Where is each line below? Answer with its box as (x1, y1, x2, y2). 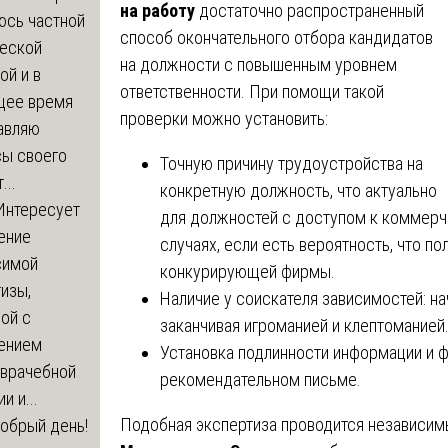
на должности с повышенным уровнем (119, 53, 397, 75)
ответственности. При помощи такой (119, 80, 384, 102)
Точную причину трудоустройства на (159, 152, 423, 174)
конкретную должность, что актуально (159, 179, 437, 201)
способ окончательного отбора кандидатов (119, 26, 433, 48)
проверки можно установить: (119, 107, 328, 129)
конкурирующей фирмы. (159, 260, 335, 282)
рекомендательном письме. (159, 368, 361, 390)
